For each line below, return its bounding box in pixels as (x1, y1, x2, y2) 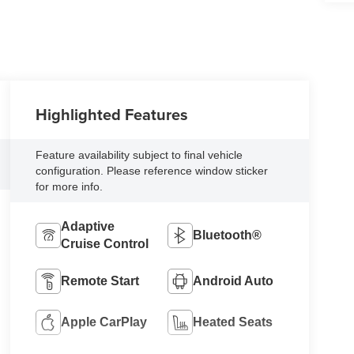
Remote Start (61, 274, 140, 288)
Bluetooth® (193, 228, 262, 243)
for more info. (36, 180, 104, 194)
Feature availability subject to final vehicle (36, 149, 243, 162)
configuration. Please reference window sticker (36, 164, 269, 178)
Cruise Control (61, 237, 149, 251)
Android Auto (193, 274, 274, 288)
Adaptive (61, 220, 115, 234)
